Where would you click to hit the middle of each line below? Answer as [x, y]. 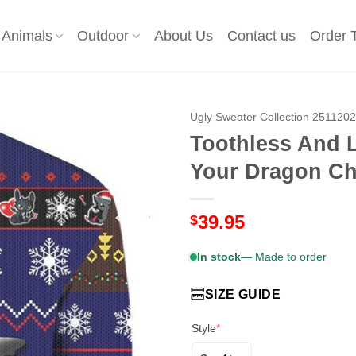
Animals [27, 36]
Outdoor [103, 36]
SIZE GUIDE [243, 294]
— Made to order [284, 256]
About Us [183, 36]
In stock [219, 256]
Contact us [261, 36]
